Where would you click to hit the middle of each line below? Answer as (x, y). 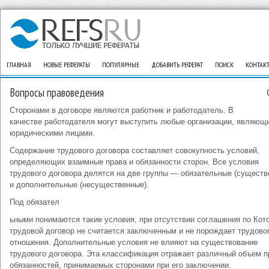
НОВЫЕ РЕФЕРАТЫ (67, 65)
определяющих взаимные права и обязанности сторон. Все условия (134, 162)
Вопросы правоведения (57, 92)
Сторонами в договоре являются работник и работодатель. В (122, 110)
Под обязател (35, 202)
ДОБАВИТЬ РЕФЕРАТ (177, 65)
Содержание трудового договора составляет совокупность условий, (134, 150)
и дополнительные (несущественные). (79, 185)
